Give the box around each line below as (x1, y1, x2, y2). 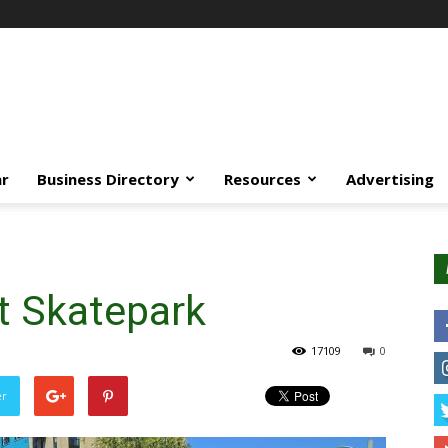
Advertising (346, 169, 434, 189)
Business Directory (37, 169, 179, 189)
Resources (224, 169, 301, 189)
